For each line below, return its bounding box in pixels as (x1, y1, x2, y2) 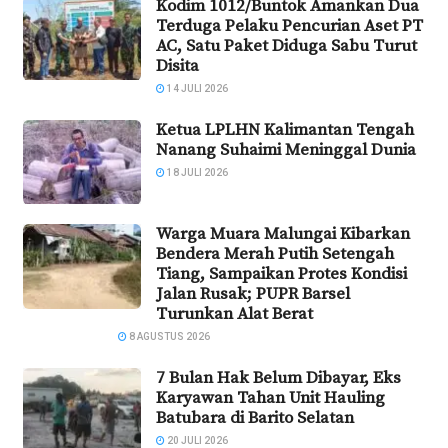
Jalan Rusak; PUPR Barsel (156, 283, 350, 306)
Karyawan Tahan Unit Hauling (156, 387, 385, 410)
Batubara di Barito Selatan (156, 407, 354, 430)
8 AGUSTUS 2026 (127, 331, 210, 343)
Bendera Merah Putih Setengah (156, 243, 394, 266)
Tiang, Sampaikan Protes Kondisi (156, 263, 407, 286)
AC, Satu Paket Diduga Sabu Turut (156, 34, 417, 57)
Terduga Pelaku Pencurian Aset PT (156, 14, 423, 37)
